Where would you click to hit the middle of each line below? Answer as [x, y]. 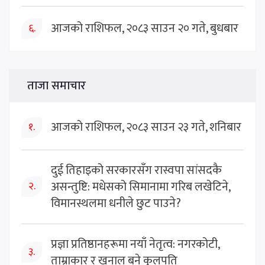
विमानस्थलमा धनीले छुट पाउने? [116, 203]
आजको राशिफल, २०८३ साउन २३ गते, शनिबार [146, 127]
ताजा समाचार [56, 85]
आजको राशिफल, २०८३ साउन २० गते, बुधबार [145, 28]
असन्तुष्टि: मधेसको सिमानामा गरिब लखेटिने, [140, 187]
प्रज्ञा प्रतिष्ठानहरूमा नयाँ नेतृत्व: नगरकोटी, [135, 244]
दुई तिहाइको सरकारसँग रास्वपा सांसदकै [136, 170]
